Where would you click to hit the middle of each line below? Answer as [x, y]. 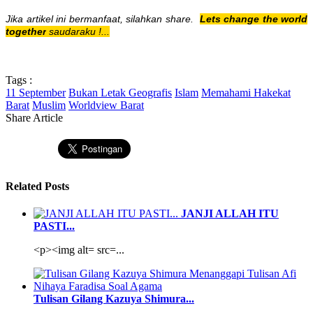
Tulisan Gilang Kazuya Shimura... [114, 298]
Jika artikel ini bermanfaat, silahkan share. [103, 19]
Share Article [34, 118]
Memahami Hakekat [246, 93]
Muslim [49, 105]
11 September [36, 93]
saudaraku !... [78, 32]
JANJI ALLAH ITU [230, 213]
